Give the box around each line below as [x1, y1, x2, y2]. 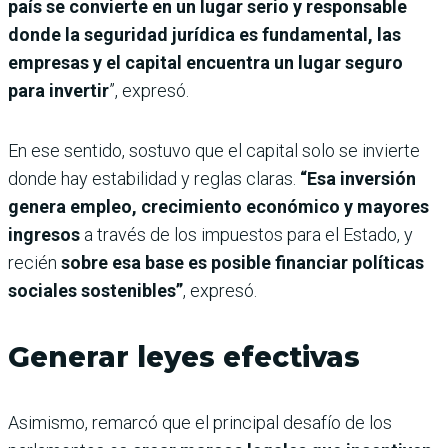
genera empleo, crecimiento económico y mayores [8, 196, 429, 218]
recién [8, 252, 57, 274]
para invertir [8, 80, 109, 102]
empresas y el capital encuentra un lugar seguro [8, 52, 403, 74]
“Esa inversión [296, 168, 416, 190]
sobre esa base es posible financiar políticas [57, 252, 424, 274]
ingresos [8, 224, 80, 246]
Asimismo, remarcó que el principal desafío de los [8, 412, 392, 434]
